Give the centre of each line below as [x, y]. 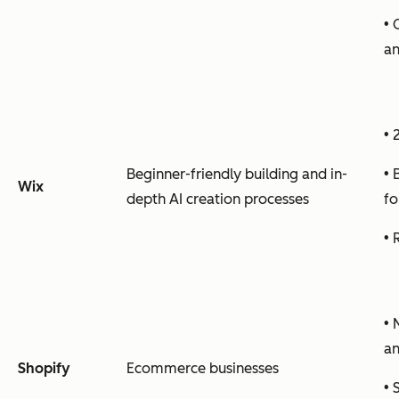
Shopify [44, 368]
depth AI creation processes [218, 199]
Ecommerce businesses [203, 368]
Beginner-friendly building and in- [237, 174]
